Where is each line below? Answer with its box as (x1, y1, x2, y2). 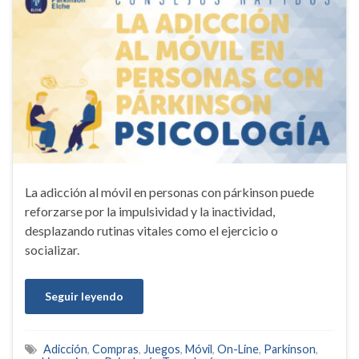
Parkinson (264, 342, 316, 357)
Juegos (143, 342, 180, 357)
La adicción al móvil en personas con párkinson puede (25, 184, 314, 200)
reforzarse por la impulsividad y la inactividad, (25, 204, 275, 220)
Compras (92, 342, 139, 357)
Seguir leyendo (45, 289, 123, 304)
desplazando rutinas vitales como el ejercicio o (25, 223, 278, 239)
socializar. (25, 242, 79, 258)
